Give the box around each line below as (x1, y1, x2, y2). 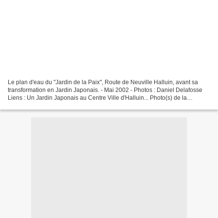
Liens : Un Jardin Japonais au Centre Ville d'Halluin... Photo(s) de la (8, 94, 187, 101)
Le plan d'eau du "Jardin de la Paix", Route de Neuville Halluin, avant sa (8, 78, 198, 86)
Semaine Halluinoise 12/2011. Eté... (8, 102, 103, 109)
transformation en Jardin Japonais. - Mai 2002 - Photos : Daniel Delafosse (8, 86, 202, 93)
